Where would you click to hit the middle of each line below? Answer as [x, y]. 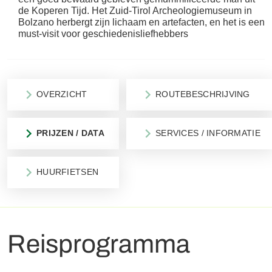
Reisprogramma [99, 244]
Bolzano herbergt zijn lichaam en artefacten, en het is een [141, 22]
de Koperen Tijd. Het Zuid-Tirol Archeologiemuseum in [135, 10]
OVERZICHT [62, 94]
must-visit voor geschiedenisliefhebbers [103, 33]
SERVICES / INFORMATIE [208, 133]
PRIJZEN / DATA [70, 133]
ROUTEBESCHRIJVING [202, 94]
